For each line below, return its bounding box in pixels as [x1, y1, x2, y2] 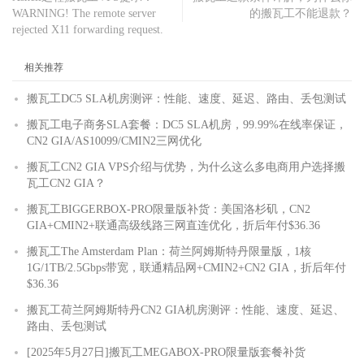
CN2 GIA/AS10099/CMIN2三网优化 [27, 134, 201, 147]
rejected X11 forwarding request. [12, 23, 163, 36]
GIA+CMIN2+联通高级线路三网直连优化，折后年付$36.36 [27, 219, 320, 232]
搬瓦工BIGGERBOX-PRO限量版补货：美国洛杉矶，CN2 [27, 202, 310, 215]
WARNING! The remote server [12, 6, 156, 19]
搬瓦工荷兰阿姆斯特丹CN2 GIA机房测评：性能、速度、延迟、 [27, 303, 344, 316]
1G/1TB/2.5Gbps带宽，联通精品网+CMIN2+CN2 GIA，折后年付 [27, 261, 346, 274]
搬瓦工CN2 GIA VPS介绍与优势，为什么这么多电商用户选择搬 [27, 160, 345, 173]
